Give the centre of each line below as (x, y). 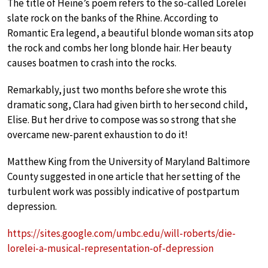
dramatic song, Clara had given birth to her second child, (127, 104)
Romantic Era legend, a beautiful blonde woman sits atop (130, 33)
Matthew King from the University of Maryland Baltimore (129, 161)
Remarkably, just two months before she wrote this (117, 89)
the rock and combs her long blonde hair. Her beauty (119, 48)
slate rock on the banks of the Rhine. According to (113, 18)
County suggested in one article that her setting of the (124, 176)
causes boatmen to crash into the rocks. (92, 63)
